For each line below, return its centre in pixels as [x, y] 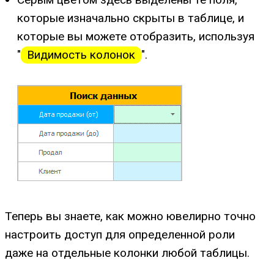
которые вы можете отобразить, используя [136, 36]
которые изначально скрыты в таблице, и [131, 18]
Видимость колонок [81, 54]
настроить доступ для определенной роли [120, 235]
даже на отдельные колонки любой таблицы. [127, 253]
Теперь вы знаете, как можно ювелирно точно [130, 217]
